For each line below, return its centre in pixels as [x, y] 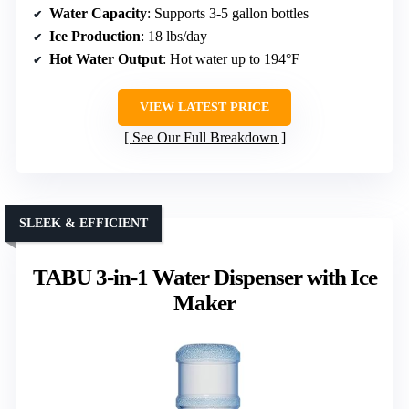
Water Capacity [98, 14]
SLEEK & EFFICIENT [84, 224]
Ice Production [95, 37]
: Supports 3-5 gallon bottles [228, 14]
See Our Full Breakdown [204, 138]
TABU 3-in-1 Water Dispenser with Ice [204, 278]
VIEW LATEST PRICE [204, 108]
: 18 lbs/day [174, 37]
